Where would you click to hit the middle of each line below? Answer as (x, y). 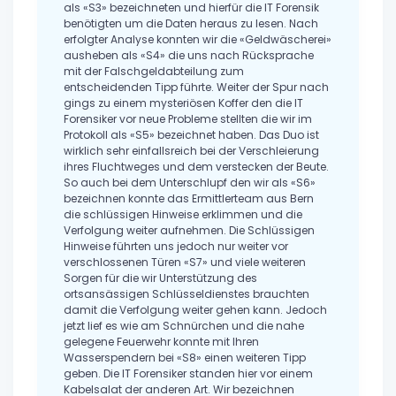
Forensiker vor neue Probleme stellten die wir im (188, 119)
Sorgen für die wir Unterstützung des (160, 278)
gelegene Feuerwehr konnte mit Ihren (161, 342)
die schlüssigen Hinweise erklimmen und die (183, 215)
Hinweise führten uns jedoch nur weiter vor (176, 247)
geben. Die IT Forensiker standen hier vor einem (188, 374)
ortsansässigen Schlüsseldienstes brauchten (187, 294)
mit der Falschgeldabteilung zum (154, 72)
